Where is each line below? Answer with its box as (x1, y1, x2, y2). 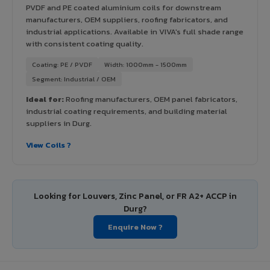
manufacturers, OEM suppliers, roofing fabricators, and (26, 13, 228, 25)
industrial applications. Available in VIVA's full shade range (26, 25, 243, 37)
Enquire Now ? (107, 221, 163, 233)
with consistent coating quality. (26, 37, 143, 49)
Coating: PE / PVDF (32, 59, 92, 69)
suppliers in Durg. (26, 117, 92, 129)
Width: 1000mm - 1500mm (104, 59, 187, 69)
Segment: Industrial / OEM (32, 74, 116, 84)
